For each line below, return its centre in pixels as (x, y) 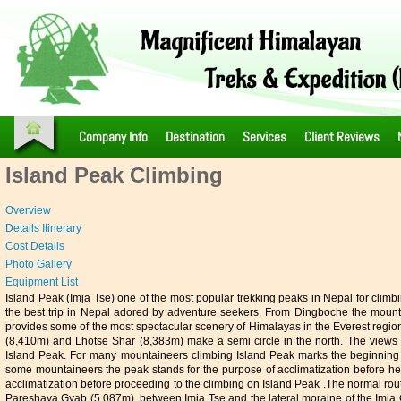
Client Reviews (342, 137)
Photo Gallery (38, 264)
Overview (28, 210)
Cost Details (35, 246)
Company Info (113, 137)
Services (264, 137)
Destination (195, 137)
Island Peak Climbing (114, 175)
